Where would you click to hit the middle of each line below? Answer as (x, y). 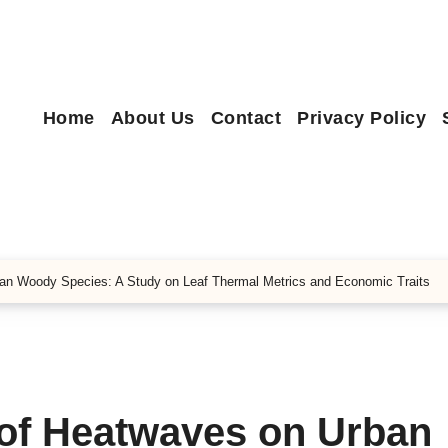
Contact (246, 117)
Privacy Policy (362, 117)
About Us (152, 117)
